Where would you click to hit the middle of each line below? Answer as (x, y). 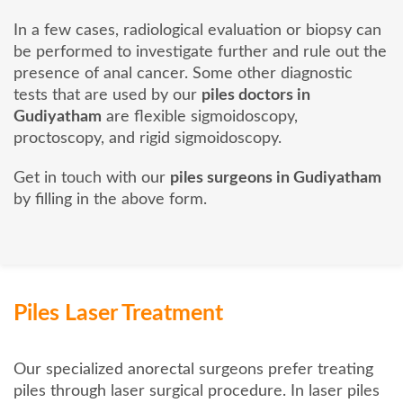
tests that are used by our (107, 96)
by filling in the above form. (110, 200)
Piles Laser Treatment (118, 314)
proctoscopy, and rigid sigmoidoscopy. (148, 139)
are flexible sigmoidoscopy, (200, 117)
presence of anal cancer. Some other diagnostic (183, 74)
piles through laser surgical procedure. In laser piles (197, 392)
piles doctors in (256, 96)
